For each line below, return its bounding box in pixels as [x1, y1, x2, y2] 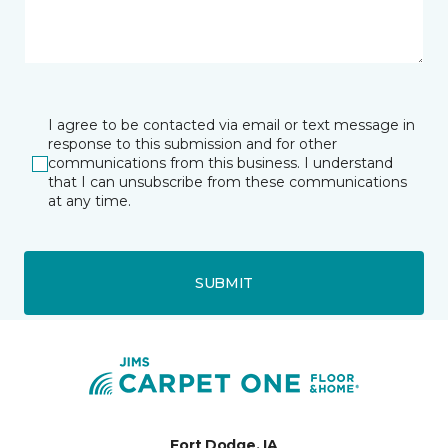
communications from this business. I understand [48, 154, 393, 172]
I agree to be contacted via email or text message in [48, 116, 415, 134]
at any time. [48, 192, 131, 210]
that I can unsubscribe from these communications [48, 173, 407, 191]
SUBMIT [194, 273, 254, 292]
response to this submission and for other [48, 135, 337, 153]
